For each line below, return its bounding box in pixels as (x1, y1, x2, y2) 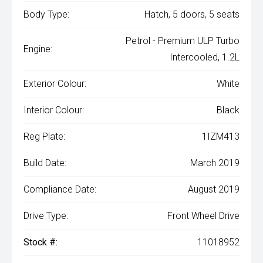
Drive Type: (23, 210, 68, 222)
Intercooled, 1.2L (170, 52, 240, 63)
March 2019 (190, 157, 240, 169)
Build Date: (23, 157, 66, 169)
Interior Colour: (23, 104, 84, 116)
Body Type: (23, 9, 69, 21)
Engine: (23, 43, 52, 55)
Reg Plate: (23, 131, 65, 143)
